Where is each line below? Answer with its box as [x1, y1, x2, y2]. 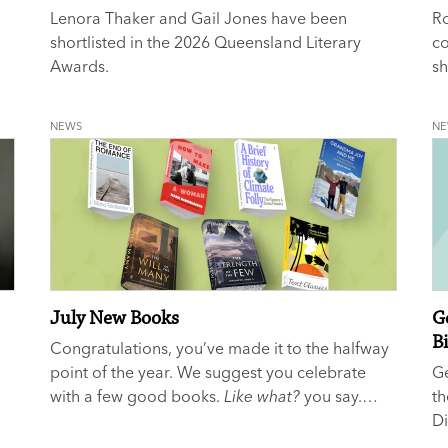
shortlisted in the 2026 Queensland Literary [50, 31, 362, 52]
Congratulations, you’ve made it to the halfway [50, 337, 390, 358]
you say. [300, 385, 363, 406]
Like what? [224, 385, 301, 406]
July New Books [50, 306, 180, 330]
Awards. [50, 55, 110, 76]
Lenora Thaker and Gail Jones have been [50, 7, 348, 28]
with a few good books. [50, 385, 225, 406]
